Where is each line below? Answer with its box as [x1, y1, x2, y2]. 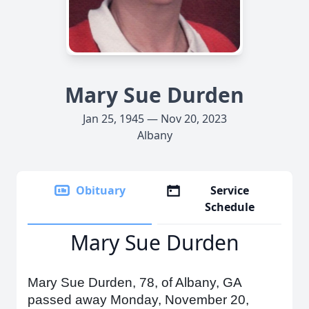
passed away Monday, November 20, [28, 292, 249, 307]
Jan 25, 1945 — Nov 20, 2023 [82, 111, 227, 126]
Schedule [205, 199, 255, 215]
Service [210, 183, 250, 198]
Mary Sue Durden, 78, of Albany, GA [28, 275, 241, 290]
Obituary [76, 183, 126, 198]
